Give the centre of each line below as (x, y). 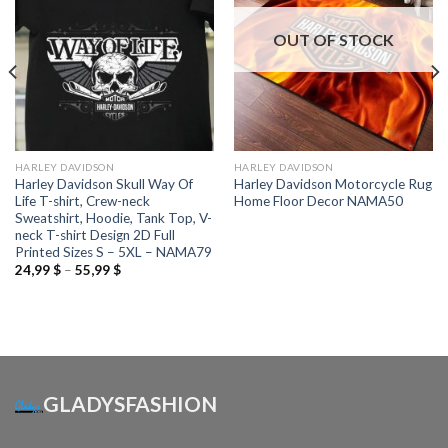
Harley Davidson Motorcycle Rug (332, 183)
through (143, 308)
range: (137, 282)
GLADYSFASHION (130, 403)
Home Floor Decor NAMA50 (318, 200)
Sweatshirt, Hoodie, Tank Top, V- (113, 217)
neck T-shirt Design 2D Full (94, 234)
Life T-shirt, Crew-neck (82, 200)
